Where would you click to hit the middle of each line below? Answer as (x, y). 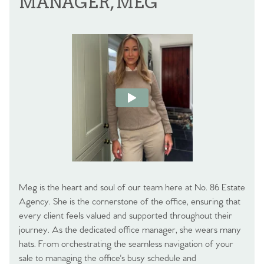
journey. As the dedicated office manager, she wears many (130, 230)
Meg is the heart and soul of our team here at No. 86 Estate (132, 187)
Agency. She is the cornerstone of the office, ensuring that (130, 202)
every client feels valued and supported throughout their (126, 216)
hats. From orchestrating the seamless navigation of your (126, 244)
